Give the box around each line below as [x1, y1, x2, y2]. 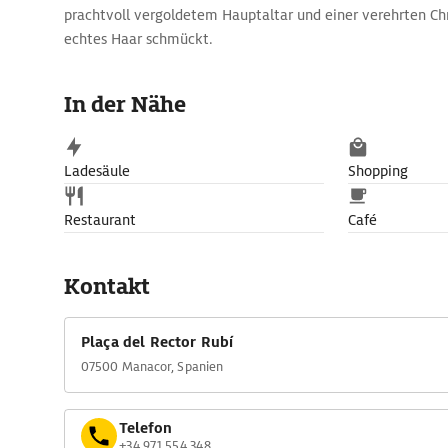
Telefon [119, 418, 172, 437]
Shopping [348, 162, 408, 180]
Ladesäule [64, 162, 130, 180]
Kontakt [64, 272, 150, 301]
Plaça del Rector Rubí [81, 333, 234, 351]
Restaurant [64, 211, 136, 229]
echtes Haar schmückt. [64, 30, 213, 48]
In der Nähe [64, 90, 186, 119]
